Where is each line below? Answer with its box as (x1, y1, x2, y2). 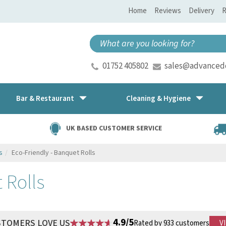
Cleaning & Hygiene (126, 93, 191, 104)
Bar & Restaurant (16, 93, 74, 104)
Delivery (189, 6, 214, 16)
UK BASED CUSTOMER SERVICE (66, 123, 162, 133)
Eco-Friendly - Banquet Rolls (12, 148, 95, 158)
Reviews (154, 6, 181, 16)
